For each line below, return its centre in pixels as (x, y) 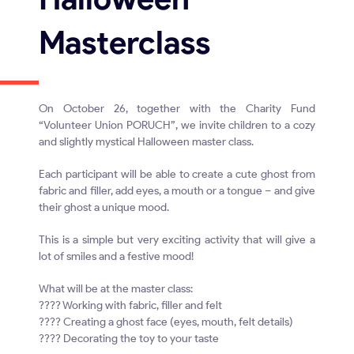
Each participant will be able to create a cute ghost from (177, 174)
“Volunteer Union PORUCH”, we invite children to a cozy (177, 125)
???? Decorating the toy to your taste (129, 339)
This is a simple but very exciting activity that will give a (177, 240)
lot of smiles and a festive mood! (117, 256)
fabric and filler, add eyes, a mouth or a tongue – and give (177, 191)
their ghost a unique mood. (104, 207)
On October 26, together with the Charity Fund (177, 109)
